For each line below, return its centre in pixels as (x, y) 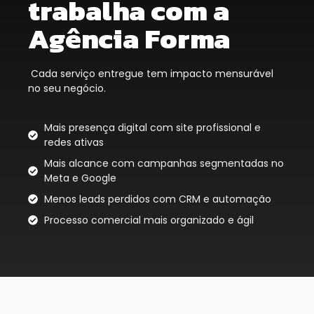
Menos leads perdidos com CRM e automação (157, 199)
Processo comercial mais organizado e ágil (149, 220)
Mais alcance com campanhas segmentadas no (164, 163)
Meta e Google (80, 178)
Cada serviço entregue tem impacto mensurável (151, 74)
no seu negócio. (67, 89)
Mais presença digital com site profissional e (152, 127)
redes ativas (74, 142)
